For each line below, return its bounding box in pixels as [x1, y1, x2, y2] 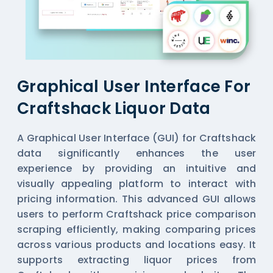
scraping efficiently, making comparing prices [17, 222, 256, 236]
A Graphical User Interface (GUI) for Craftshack [17, 130, 256, 145]
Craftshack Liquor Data [17, 97, 211, 119]
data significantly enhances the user [17, 146, 256, 160]
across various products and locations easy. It [17, 237, 256, 252]
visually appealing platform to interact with [17, 176, 256, 191]
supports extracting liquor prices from [17, 252, 256, 267]
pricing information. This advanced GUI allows [17, 191, 256, 206]
